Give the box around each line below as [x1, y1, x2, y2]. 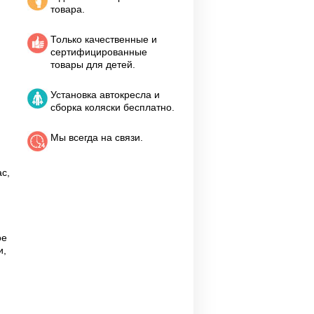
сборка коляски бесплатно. [50, 102, 175, 113]
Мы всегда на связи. [50, 132, 143, 143]
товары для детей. [50, 59, 135, 70]
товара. [50, 4, 85, 15]
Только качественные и [50, 34, 157, 45]
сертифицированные [50, 46, 147, 57]
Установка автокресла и [50, 89, 160, 100]
